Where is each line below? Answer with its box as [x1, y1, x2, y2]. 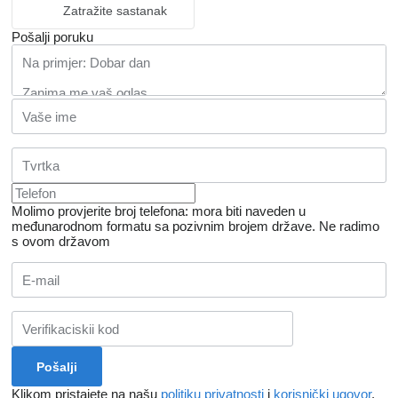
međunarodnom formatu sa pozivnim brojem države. [12, 219, 315, 235]
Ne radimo [319, 219, 379, 235]
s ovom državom [12, 234, 110, 250]
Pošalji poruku [12, 29, 93, 45]
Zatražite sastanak [63, 4, 167, 19]
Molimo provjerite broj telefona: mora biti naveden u [12, 203, 306, 219]
